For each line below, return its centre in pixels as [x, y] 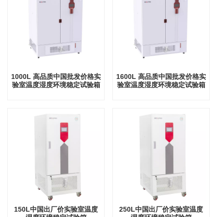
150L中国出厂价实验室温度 [56, 209]
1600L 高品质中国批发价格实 [161, 76]
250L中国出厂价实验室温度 [161, 209]
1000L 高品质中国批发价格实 [56, 76]
